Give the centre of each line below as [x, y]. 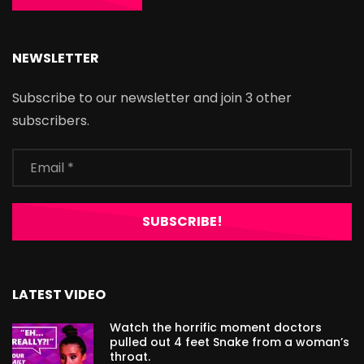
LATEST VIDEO [59, 295]
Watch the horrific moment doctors [216, 328]
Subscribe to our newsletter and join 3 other [152, 98]
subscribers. [51, 121]
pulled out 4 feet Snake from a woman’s [230, 342]
